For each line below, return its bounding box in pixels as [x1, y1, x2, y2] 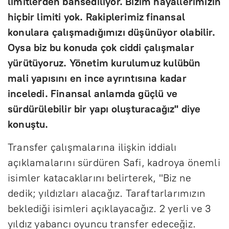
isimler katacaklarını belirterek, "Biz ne [8, 171, 192, 184]
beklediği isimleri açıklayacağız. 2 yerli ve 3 [8, 202, 212, 215]
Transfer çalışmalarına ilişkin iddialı [8, 141, 177, 153]
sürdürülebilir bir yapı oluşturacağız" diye [8, 102, 201, 115]
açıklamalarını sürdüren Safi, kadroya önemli [8, 156, 220, 169]
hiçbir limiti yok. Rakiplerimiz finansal [8, 10, 186, 23]
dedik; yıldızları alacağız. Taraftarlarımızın [8, 187, 206, 199]
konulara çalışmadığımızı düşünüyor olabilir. [8, 26, 215, 38]
